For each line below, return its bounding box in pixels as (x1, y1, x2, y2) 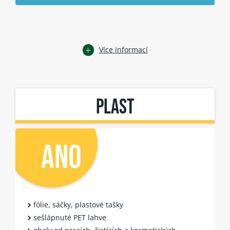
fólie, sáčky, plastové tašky (33, 199, 124, 209)
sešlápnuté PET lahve (33, 212, 107, 222)
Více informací (99, 45, 148, 55)
